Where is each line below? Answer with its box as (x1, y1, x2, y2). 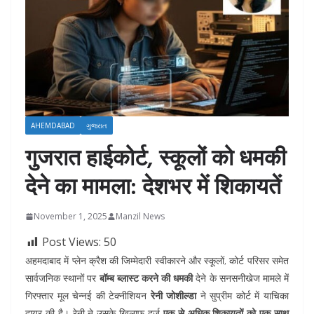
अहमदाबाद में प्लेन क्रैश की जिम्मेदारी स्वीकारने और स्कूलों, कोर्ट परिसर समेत (25, 254, 289, 268)
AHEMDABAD (31, 121, 75, 131)
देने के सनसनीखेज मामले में (193, 271, 289, 285)
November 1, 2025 (34, 210, 107, 223)
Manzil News (116, 210, 165, 223)
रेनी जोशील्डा (150, 289, 197, 303)
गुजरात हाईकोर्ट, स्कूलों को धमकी (25, 140, 286, 175)
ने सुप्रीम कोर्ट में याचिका (196, 289, 289, 303)
